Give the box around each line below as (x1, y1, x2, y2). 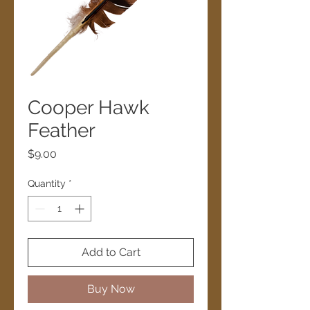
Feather (28, 118, 95, 142)
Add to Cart (81, 245, 140, 259)
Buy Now (86, 282, 135, 295)
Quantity (28, 177, 66, 189)
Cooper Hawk (28, 95, 149, 119)
